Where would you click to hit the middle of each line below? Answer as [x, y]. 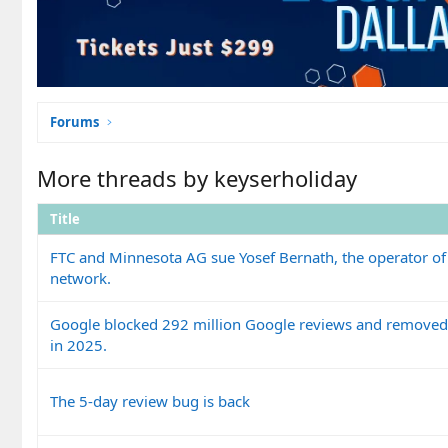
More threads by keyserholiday [197, 177]
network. [80, 277]
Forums [74, 121]
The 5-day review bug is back [150, 400]
